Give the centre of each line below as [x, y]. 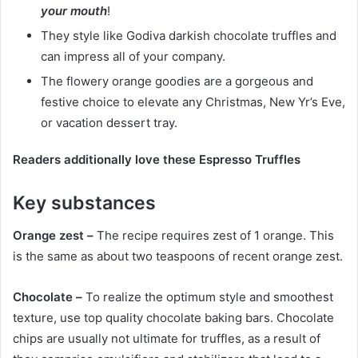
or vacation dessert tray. [109, 123]
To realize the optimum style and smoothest [208, 296]
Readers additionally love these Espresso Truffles [157, 160]
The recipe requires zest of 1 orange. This [214, 235]
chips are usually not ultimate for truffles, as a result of [167, 338]
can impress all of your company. [133, 57]
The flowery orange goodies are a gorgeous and [177, 82]
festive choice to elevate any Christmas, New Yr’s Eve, [193, 102]
